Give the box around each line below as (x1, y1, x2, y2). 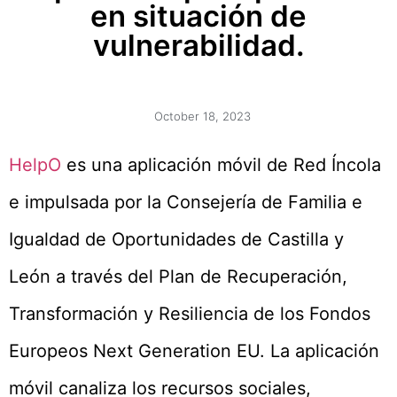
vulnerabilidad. (92, 27, 305, 63)
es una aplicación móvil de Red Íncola (61, 153, 381, 175)
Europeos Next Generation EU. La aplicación (9, 339, 379, 362)
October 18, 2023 (153, 108, 251, 123)
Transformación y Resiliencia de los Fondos (9, 302, 370, 324)
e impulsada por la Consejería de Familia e (9, 191, 362, 213)
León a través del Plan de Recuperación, (9, 265, 347, 287)
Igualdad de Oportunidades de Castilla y (9, 228, 344, 250)
